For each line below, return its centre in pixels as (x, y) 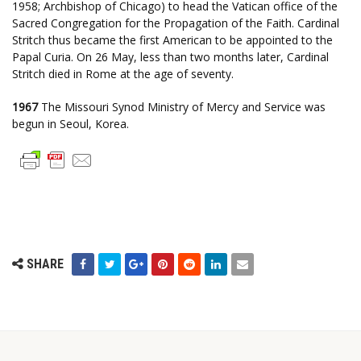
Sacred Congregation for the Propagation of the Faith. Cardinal (176, 23)
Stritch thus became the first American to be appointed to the (172, 40)
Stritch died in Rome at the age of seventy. (123, 74)
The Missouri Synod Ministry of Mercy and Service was (182, 107)
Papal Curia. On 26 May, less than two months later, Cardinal (170, 57)
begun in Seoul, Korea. (71, 124)
